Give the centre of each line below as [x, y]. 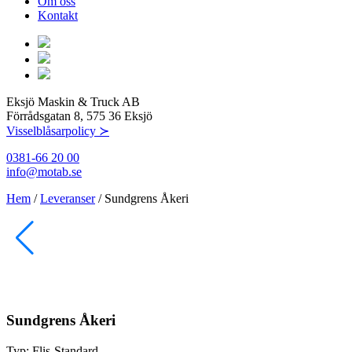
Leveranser [68, 199]
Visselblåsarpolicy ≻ [58, 131]
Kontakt [58, 16]
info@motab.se [44, 172]
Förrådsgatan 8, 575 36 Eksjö [79, 116]
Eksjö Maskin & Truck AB [73, 102]
